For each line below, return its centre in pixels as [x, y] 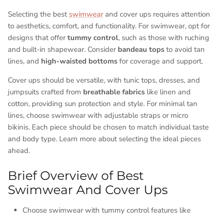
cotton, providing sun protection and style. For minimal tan [103, 104]
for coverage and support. [160, 61]
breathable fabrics [114, 92]
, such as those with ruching [164, 38]
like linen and [168, 92]
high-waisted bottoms [79, 61]
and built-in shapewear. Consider [63, 50]
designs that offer [38, 38]
